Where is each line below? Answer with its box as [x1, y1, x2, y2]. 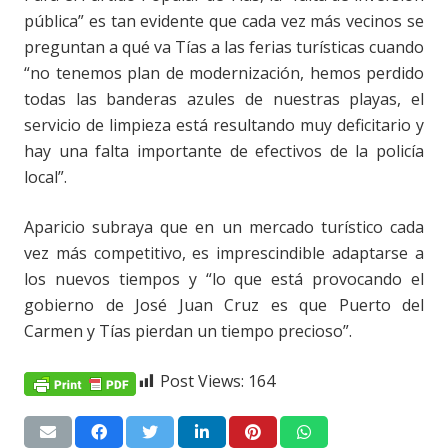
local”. [24, 166, 67, 189]
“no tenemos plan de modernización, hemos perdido [24, 62, 424, 85]
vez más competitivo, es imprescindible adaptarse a [24, 242, 424, 265]
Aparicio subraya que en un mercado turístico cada [24, 216, 424, 239]
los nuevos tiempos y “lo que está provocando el [24, 268, 424, 291]
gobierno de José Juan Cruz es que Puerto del [24, 294, 424, 317]
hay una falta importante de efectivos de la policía [24, 140, 424, 163]
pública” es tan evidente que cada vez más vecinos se [24, 10, 424, 33]
